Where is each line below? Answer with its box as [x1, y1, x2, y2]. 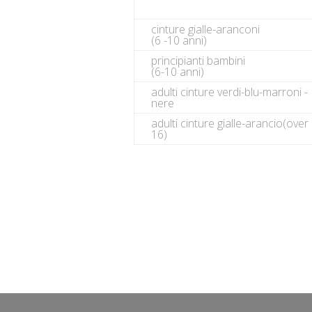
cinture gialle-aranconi [151, 22, 260, 37]
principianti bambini [151, 53, 245, 68]
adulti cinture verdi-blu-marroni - [151, 84, 308, 100]
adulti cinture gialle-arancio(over [151, 116, 309, 131]
